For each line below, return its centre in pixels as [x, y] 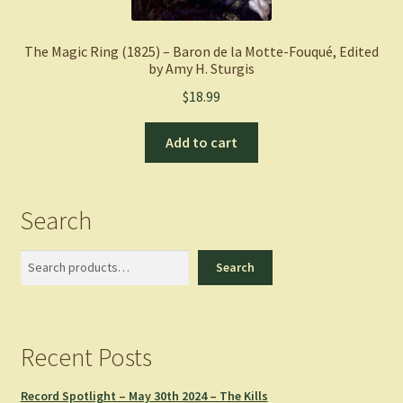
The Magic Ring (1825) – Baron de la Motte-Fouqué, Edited [201, 52]
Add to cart [201, 142]
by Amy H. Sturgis [201, 69]
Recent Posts [86, 358]
